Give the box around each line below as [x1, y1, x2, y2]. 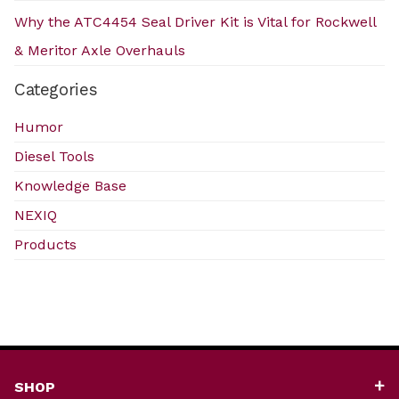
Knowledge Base [14, 176, 126, 194]
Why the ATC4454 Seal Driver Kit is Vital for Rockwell [14, 12, 376, 30]
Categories [14, 78, 98, 100]
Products [14, 235, 77, 253]
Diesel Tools [14, 147, 94, 165]
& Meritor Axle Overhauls [14, 41, 185, 59]
